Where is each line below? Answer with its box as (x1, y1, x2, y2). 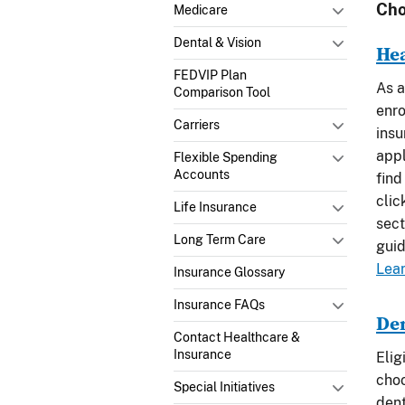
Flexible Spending (174, 149, 278, 165)
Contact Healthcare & (174, 329, 300, 344)
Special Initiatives (174, 379, 275, 394)
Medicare (174, 2, 228, 17)
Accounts (174, 166, 230, 182)
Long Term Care (174, 231, 266, 247)
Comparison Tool (174, 84, 270, 99)
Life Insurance (174, 199, 257, 214)
